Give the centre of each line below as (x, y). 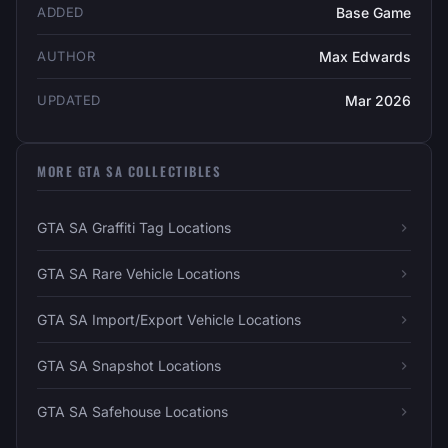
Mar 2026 (378, 100)
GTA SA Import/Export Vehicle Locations (169, 319)
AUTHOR (66, 56)
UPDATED (69, 100)
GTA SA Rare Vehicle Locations (138, 273)
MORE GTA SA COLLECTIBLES (129, 171)
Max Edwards (365, 56)
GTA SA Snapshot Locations (129, 365)
